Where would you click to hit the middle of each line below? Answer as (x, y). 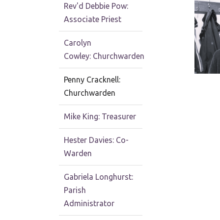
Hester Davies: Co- (96, 140)
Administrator (89, 204)
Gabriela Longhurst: (98, 177)
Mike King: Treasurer (100, 117)
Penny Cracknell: (92, 80)
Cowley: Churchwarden (105, 56)
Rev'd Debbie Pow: (96, 6)
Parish (75, 190)
